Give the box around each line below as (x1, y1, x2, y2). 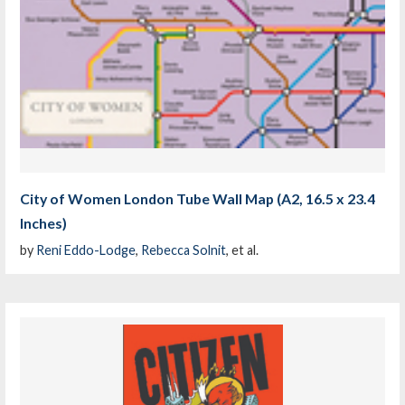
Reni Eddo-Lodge (36, 242, 137, 259)
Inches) (20, 213, 68, 231)
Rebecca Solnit (141, 242, 227, 259)
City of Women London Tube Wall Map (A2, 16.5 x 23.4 (20, 189, 376, 207)
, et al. (226, 242, 259, 259)
